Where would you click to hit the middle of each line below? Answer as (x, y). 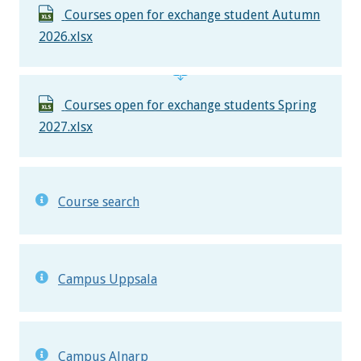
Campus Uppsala (108, 280)
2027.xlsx (66, 127)
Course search (99, 202)
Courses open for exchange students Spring (191, 106)
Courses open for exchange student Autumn (193, 15)
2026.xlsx (66, 37)
